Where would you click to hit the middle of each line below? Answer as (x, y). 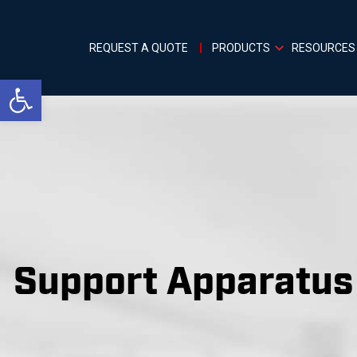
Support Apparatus (183, 284)
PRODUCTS (241, 47)
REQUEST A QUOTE (139, 47)
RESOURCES (324, 47)
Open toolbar (78, 87)
